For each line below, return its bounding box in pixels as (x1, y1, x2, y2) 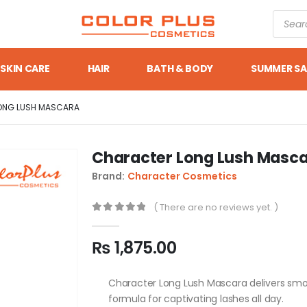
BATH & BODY (147, 62, 214, 75)
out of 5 (99, 215, 156, 225)
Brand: (92, 169, 125, 183)
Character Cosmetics (127, 169, 237, 183)
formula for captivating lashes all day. (108, 291, 284, 306)
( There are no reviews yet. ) (153, 201, 279, 214)
